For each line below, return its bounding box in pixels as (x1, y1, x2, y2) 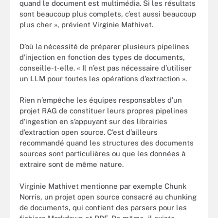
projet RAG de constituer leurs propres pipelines (19, 107, 188, 115)
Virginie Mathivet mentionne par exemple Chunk (19, 182, 186, 190)
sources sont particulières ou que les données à (19, 149, 185, 158)
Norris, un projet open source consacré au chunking (19, 192, 197, 201)
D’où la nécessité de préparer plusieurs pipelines (19, 42, 189, 51)
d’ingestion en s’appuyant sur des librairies (19, 117, 167, 126)
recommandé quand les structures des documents (19, 139, 194, 147)
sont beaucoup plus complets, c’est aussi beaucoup (19, 10, 196, 18)
